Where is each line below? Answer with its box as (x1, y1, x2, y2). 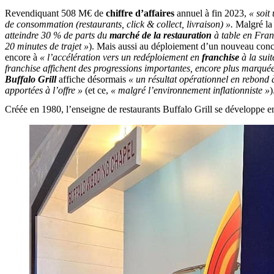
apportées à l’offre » (5, 85, 83, 96)
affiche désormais (56, 74, 128, 85)
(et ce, (83, 85, 111, 96)
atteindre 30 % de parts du (5, 30, 109, 41)
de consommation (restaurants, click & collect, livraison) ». (5, 19, 233, 30)
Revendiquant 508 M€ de (5, 8, 106, 19)
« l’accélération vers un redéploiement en (40, 52, 202, 63)
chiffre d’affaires (106, 8, 174, 19)
